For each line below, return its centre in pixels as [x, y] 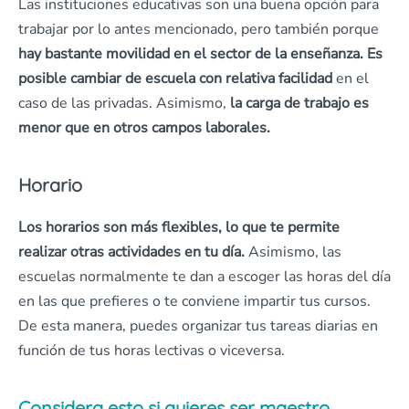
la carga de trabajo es [299, 103]
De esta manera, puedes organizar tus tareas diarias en [198, 326]
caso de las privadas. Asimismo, [124, 103]
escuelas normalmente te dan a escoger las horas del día [204, 277]
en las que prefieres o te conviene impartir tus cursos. [194, 301]
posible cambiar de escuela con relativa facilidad [175, 79]
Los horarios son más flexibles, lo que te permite [179, 227]
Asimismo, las [293, 252]
